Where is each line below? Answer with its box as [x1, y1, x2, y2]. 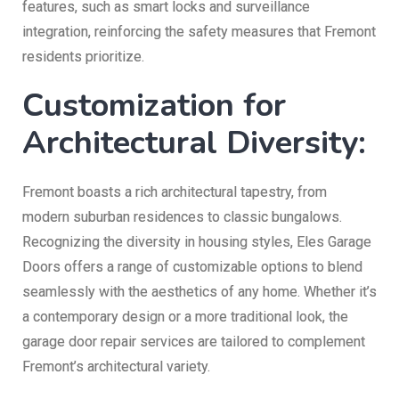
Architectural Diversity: [22, 120, 366, 165]
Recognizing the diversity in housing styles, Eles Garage [22, 232, 371, 250]
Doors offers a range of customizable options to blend [22, 257, 362, 275]
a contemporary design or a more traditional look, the [22, 307, 348, 325]
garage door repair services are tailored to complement [22, 332, 365, 350]
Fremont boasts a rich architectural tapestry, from [22, 183, 327, 200]
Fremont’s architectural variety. [22, 357, 210, 375]
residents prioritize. [22, 47, 144, 65]
